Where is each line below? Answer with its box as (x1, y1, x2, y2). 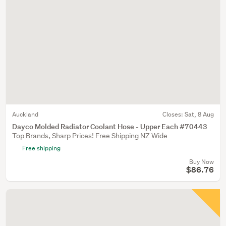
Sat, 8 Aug (185, 110, 214, 119)
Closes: (162, 110, 185, 119)
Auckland (12, 110, 38, 119)
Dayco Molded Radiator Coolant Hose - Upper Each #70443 (12, 122, 207, 131)
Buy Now (189, 157, 214, 166)
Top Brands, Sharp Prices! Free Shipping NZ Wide (12, 131, 167, 140)
